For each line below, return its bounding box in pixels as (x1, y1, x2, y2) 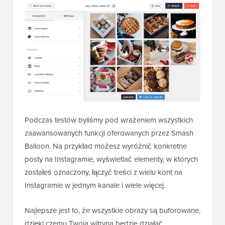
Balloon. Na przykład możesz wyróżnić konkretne (25, 140, 187, 152)
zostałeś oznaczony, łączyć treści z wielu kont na (25, 166, 182, 178)
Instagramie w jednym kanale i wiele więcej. (25, 179, 165, 191)
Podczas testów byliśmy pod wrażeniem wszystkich (25, 114, 193, 126)
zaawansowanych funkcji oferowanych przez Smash (25, 127, 193, 139)
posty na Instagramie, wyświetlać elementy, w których (25, 153, 198, 165)
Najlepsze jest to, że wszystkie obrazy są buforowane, (25, 204, 200, 216)
